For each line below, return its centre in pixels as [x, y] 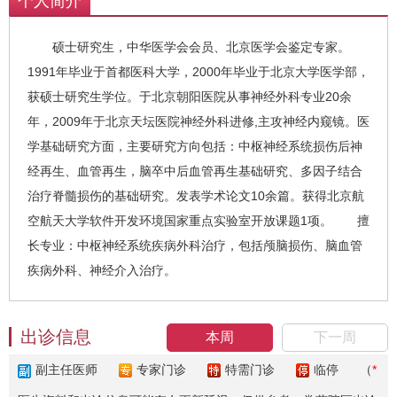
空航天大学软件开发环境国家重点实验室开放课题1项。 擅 [198, 221]
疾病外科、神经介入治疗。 [102, 270]
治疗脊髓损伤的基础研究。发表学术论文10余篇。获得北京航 [196, 196]
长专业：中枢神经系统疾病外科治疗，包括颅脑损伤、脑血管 [195, 245]
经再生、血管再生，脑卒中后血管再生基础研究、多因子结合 [195, 171]
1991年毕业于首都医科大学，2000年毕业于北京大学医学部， [198, 72]
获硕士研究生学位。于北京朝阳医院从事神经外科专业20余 [190, 97]
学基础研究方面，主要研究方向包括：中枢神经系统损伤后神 [195, 146]
